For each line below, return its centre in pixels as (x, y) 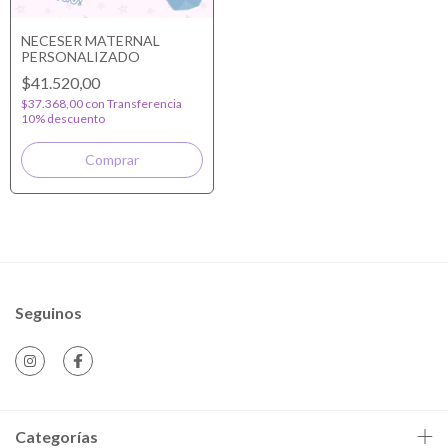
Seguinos (48, 312)
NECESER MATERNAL (90, 40)
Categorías (56, 436)
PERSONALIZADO (80, 56)
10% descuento (63, 118)
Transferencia (144, 103)
